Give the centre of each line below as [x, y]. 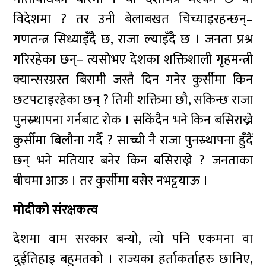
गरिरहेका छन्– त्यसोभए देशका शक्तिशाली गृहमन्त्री [133, 60]
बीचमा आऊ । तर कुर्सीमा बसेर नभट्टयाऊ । [111, 181]
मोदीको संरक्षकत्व [56, 210]
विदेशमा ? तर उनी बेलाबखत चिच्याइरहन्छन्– [133, 19]
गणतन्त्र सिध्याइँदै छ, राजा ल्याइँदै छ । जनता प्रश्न [133, 39]
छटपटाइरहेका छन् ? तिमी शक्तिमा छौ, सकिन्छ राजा [133, 100]
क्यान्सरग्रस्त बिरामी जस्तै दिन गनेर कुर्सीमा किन [133, 80]
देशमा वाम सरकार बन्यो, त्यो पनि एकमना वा [133, 239]
